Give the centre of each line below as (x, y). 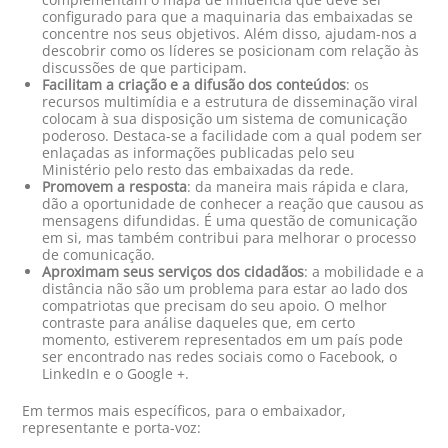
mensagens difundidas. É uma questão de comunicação (230, 221)
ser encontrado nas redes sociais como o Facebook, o (220, 357)
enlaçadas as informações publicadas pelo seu (199, 153)
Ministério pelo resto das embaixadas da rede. (198, 170)
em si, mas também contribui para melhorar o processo (229, 238)
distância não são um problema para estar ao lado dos (225, 289)
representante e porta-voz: (112, 428)
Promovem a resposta (115, 187)
